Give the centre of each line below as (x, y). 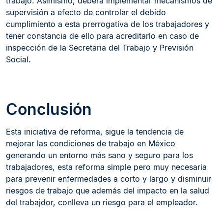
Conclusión (49, 109)
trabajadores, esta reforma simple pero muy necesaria (106, 167)
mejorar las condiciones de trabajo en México (91, 143)
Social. (18, 59)
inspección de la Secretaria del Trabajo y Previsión (100, 48)
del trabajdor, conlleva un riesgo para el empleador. (102, 202)
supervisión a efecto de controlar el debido (86, 12)
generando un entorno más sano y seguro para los (99, 155)
